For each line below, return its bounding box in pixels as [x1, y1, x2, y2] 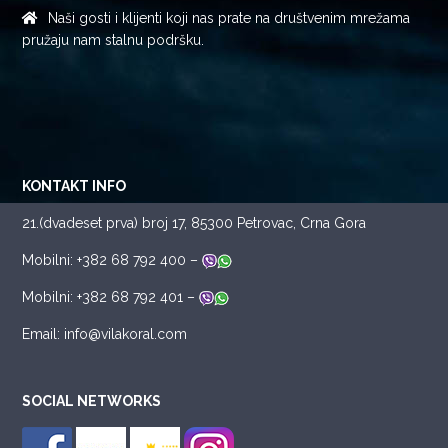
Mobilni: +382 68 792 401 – [22, 288, 199, 305]
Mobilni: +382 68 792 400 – [22, 251, 202, 268]
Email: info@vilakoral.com [22, 325, 187, 342]
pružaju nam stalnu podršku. [22, 31, 204, 48]
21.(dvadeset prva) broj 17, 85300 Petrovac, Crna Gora [22, 214, 366, 231]
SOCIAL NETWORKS [22, 392, 161, 409]
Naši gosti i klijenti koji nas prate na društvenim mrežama [48, 9, 410, 26]
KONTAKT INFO [22, 177, 126, 194]
